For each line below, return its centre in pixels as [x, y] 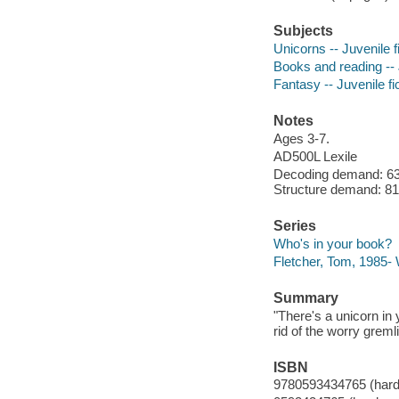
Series [294, 226]
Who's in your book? [332, 243]
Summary [305, 298]
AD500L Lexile [315, 156]
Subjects [303, 31]
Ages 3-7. [301, 138]
